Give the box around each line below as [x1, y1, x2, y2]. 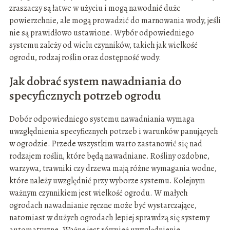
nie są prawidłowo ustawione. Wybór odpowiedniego [9, 27, 194, 39]
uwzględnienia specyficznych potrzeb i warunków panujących [9, 126, 218, 138]
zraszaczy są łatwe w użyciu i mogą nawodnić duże [9, 3, 181, 14]
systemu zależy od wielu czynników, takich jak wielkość [9, 40, 198, 51]
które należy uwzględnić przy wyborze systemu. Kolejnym [9, 175, 205, 187]
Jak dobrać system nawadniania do [9, 73, 181, 90]
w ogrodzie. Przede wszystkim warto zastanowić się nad [9, 138, 202, 150]
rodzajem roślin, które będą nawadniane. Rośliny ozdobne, [9, 150, 209, 162]
